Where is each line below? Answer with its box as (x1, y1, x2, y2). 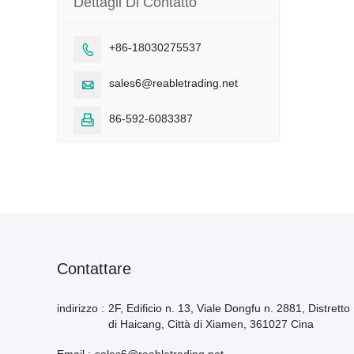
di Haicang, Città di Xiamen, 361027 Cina (108, 318, 314, 330)
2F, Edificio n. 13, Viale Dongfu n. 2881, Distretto (108, 302, 350, 314)
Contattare (57, 260, 131, 277)
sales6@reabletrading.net (109, 77, 238, 89)
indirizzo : (57, 302, 104, 314)
